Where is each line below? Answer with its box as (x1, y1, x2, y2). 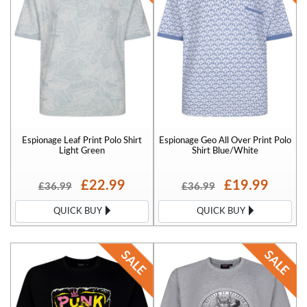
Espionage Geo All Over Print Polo (159, 136, 291, 145)
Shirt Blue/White (192, 147, 258, 156)
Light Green (59, 147, 105, 156)
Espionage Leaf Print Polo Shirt (22, 136, 142, 145)
